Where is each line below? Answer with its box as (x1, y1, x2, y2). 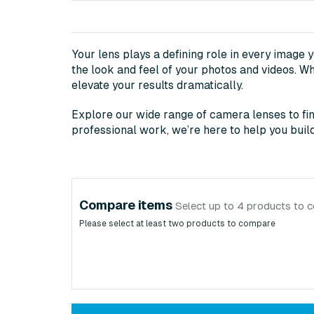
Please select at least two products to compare (79, 219, 275, 229)
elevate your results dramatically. (71, 78, 243, 91)
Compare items (79, 197, 175, 212)
